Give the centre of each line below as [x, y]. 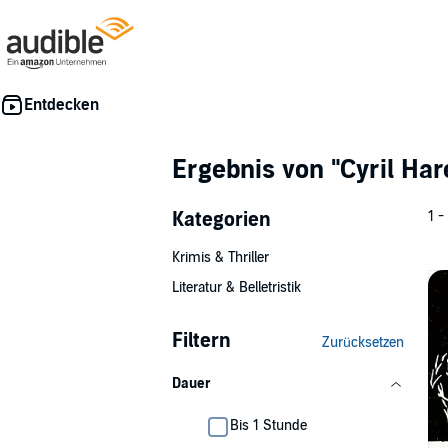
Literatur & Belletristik [236, 287]
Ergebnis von [251, 169]
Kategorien [221, 220]
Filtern [201, 341]
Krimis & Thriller [220, 257]
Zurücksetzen [363, 342]
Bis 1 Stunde [268, 425]
